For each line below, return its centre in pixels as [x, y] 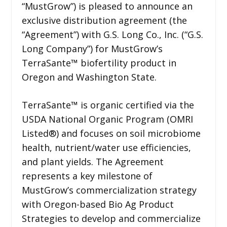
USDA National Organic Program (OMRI [107, 119]
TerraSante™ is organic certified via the [108, 105]
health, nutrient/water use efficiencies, [106, 147]
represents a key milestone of [87, 176]
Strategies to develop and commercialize [111, 218]
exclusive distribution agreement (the [104, 20]
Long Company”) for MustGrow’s [92, 48]
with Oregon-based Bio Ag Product [98, 204]
